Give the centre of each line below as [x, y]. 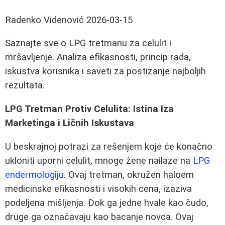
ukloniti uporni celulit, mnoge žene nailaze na [99, 160]
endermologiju [34, 175]
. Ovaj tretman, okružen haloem [129, 175]
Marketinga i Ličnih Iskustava [70, 123]
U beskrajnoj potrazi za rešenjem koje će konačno [109, 146]
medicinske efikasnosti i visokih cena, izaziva [98, 189]
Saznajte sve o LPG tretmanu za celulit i [88, 43]
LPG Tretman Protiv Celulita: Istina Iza [89, 109]
